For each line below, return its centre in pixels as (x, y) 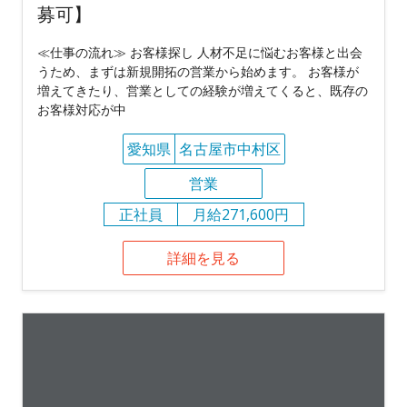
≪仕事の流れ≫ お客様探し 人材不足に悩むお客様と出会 (200, 52)
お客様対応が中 (82, 109)
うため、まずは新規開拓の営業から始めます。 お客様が (198, 71)
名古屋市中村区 (229, 149)
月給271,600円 (240, 214)
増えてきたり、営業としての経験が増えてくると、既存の (203, 90)
